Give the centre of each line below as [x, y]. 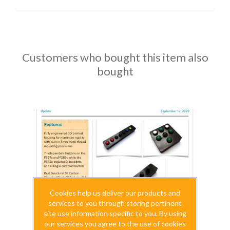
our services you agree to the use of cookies [115, 223]
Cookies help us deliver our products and [115, 193]
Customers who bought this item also [115, 57]
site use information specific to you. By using [115, 213]
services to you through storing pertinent [115, 203]
